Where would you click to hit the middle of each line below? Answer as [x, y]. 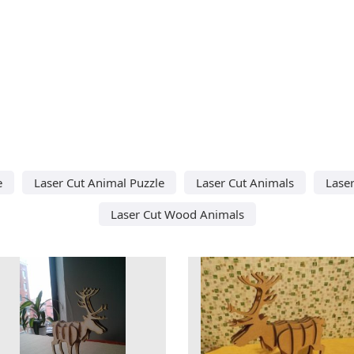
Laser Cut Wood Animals [177, 214]
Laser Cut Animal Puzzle [99, 182]
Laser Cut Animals [245, 182]
